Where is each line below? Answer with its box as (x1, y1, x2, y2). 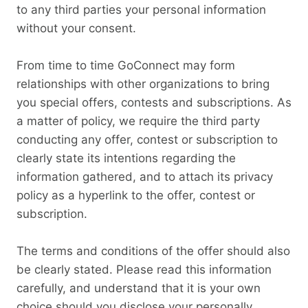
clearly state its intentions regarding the (16, 151, 236, 165)
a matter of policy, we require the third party (16, 113, 260, 128)
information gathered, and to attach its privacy (16, 169, 273, 184)
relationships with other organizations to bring (16, 76, 269, 91)
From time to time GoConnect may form (16, 58, 235, 72)
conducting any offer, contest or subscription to (16, 132, 278, 146)
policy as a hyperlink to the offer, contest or (16, 188, 255, 202)
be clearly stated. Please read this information (16, 262, 272, 276)
